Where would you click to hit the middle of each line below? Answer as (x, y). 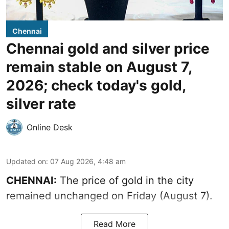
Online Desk (50, 127)
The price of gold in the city (125, 180)
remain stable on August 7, (99, 67)
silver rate (41, 104)
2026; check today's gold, (96, 85)
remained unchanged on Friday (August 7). (109, 196)
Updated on (26, 161)
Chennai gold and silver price (108, 48)
